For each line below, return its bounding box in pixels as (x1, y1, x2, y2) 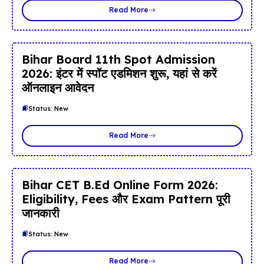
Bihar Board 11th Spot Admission (21, 51, 215, 67)
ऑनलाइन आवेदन (21, 80, 94, 95)
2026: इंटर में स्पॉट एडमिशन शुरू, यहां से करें (21, 65, 217, 81)
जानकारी (21, 205, 60, 220)
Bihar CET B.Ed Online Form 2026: (21, 177, 218, 192)
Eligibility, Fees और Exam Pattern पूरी (21, 191, 230, 206)
